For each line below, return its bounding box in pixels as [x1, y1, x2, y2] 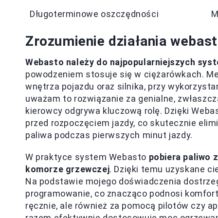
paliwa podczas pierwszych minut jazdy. [25, 130, 193, 140]
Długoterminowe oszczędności [30, 9, 159, 19]
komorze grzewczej [25, 164, 110, 174]
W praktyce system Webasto [25, 152, 149, 162]
